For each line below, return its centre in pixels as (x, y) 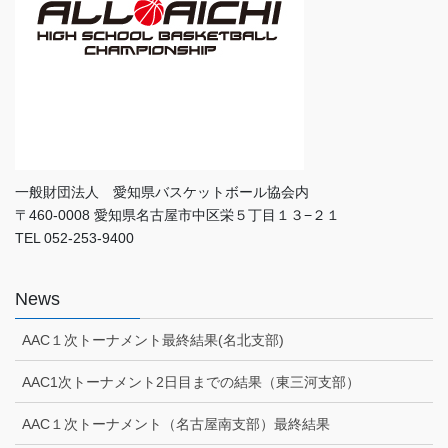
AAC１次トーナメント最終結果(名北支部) (153, 339)
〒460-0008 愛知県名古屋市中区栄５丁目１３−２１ (177, 214)
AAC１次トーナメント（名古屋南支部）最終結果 (176, 423)
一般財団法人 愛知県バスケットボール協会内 (162, 191)
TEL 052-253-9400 (74, 237)
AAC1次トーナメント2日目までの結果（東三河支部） (191, 381)
